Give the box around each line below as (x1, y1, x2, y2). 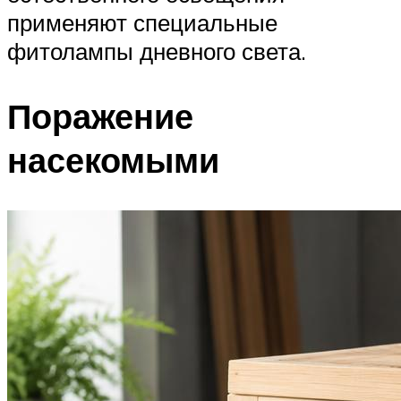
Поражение (7, 93, 193, 138)
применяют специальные (7, 7, 277, 37)
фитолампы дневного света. (7, 36, 306, 65)
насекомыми (7, 137, 219, 182)
